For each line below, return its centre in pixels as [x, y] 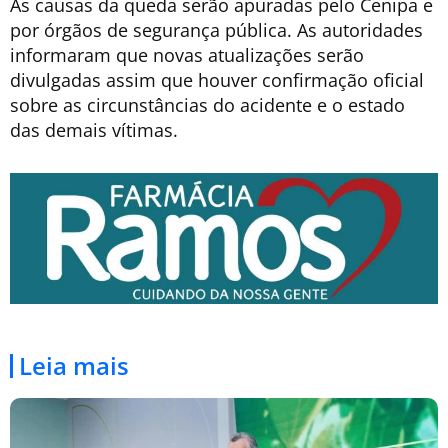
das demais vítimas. [94, 129]
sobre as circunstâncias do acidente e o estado [207, 104]
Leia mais [74, 366]
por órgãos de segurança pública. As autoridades [216, 29]
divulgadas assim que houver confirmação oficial [217, 79]
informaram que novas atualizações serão [187, 54]
